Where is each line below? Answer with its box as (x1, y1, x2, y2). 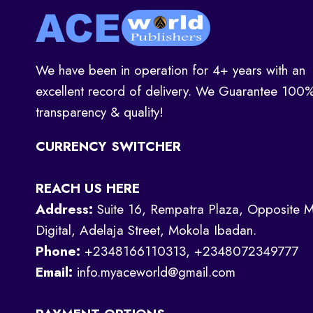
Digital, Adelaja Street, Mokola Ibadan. (36, 221, 256, 240)
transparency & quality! (36, 103, 163, 122)
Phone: (36, 242, 80, 261)
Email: (36, 263, 73, 282)
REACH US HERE (36, 179, 140, 198)
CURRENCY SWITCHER (36, 137, 181, 156)
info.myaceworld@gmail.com (73, 263, 235, 282)
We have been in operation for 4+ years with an (36, 61, 305, 80)
